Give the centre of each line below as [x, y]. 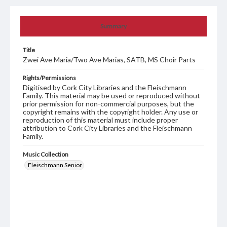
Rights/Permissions [49, 78]
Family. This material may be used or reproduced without [111, 96]
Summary [113, 26]
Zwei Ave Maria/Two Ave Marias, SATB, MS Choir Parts [109, 60]
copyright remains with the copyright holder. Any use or [110, 112]
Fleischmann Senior [55, 165]
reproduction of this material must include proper [100, 120]
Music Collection [46, 155]
